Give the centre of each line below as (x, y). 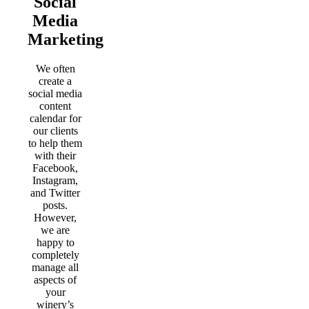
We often (55, 68)
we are (56, 230)
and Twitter (56, 192)
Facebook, (56, 168)
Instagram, (56, 180)
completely (55, 255)
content (56, 106)
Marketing (66, 39)
